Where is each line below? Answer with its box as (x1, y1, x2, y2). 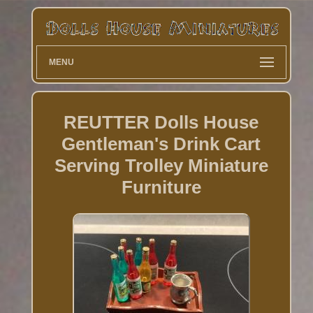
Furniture (121, 176, 201, 198)
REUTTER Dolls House (64, 111, 259, 133)
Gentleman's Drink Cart (61, 133, 261, 154)
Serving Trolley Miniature (54, 154, 268, 176)
